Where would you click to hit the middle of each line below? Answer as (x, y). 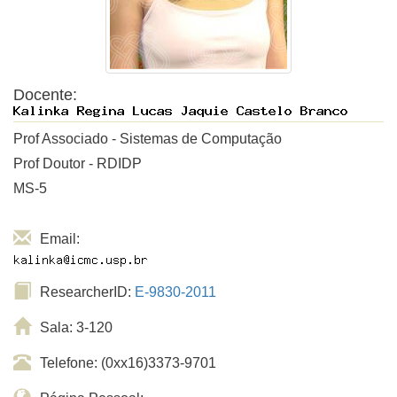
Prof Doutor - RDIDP (78, 163)
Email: (60, 239)
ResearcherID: (87, 292)
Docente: (50, 95)
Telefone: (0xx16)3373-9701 (128, 363)
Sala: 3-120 (76, 327)
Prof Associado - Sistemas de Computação (148, 139)
